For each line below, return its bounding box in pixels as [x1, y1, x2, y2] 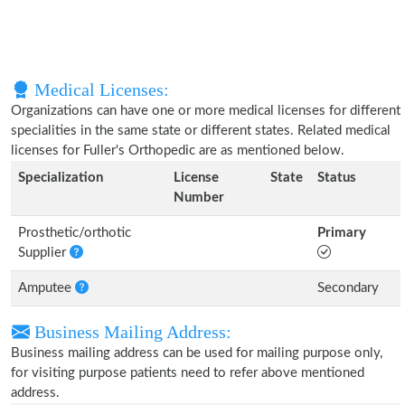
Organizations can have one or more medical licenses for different [11, 104, 400, 118]
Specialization [18, 171, 103, 184]
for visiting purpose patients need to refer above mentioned [11, 366, 364, 380]
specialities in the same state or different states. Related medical [11, 124, 391, 137]
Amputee [18, 281, 75, 295]
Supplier [18, 246, 70, 259]
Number [174, 191, 224, 204]
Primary [317, 226, 366, 240]
